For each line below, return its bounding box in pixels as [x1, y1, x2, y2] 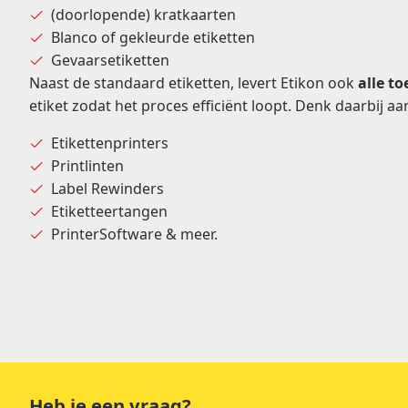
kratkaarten [154, 5, 236, 25]
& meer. [162, 224, 218, 245]
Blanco [51, 27, 97, 48]
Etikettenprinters [51, 133, 168, 154]
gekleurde [119, 27, 189, 48]
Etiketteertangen [51, 201, 168, 222]
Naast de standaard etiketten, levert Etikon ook [29, 73, 358, 94]
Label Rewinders [51, 178, 164, 199]
